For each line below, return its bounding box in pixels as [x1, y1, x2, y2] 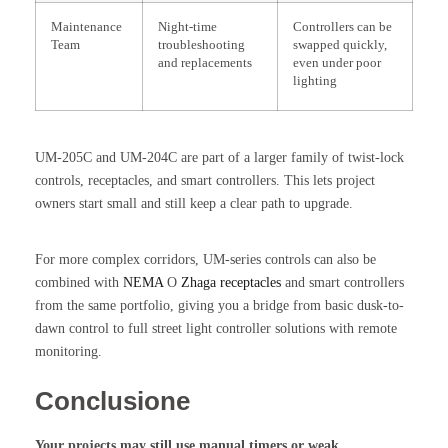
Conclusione [35, 385, 190, 416]
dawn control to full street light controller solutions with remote [35, 320, 397, 336]
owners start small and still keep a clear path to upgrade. [35, 195, 353, 211]
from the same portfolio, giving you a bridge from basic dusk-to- [35, 297, 404, 313]
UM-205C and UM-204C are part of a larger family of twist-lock [35, 149, 404, 165]
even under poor [293, 55, 381, 70]
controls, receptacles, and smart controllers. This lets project [35, 172, 375, 188]
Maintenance [51, 19, 122, 34]
